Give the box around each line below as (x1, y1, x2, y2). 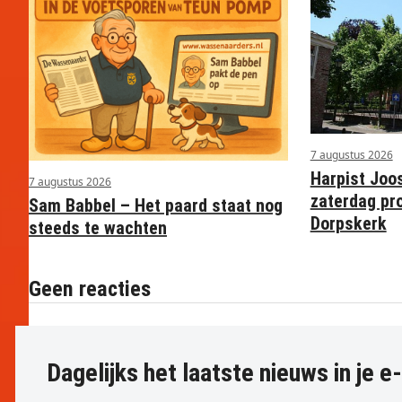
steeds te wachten (29, 217, 167, 240)
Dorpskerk (310, 213, 387, 235)
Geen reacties (29, 276, 151, 302)
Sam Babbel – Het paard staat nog (29, 195, 283, 217)
